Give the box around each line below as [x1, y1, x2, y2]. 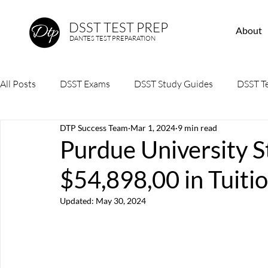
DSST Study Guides [134, 78, 213, 90]
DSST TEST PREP [69, 19, 168, 35]
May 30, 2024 [96, 196, 146, 206]
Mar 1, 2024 [130, 122, 175, 133]
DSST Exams [60, 78, 110, 90]
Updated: [60, 196, 96, 206]
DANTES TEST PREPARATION [69, 34, 156, 42]
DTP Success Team [60, 122, 128, 133]
